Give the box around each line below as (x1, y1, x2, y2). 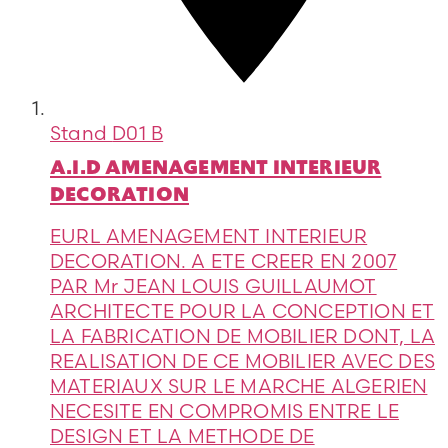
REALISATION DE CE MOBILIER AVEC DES (50, 349, 436, 374)
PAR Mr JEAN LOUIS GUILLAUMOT (50, 274, 377, 299)
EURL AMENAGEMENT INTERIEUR (50, 224, 368, 249)
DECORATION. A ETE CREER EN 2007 (50, 249, 398, 274)
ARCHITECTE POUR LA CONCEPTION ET (50, 299, 435, 324)
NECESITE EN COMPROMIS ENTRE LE (50, 399, 400, 424)
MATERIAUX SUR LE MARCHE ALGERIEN (50, 374, 428, 399)
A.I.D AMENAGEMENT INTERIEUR (50, 153, 382, 182)
